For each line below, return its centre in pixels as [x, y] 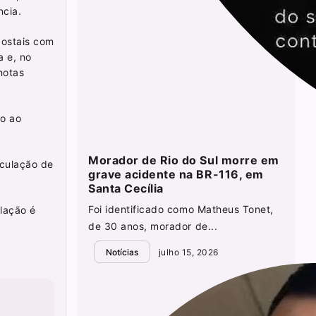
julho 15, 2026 [187, 252]
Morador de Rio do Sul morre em [184, 160]
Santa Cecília [126, 189]
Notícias [122, 252]
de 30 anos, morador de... [153, 226]
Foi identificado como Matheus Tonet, [181, 209]
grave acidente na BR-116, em [176, 175]
